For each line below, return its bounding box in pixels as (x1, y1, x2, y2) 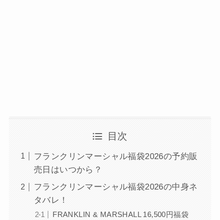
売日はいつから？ (33, 165, 103, 174)
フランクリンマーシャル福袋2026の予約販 (33, 151, 198, 161)
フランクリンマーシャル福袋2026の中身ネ (33, 182, 198, 192)
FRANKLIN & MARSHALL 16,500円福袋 (53, 210, 189, 219)
